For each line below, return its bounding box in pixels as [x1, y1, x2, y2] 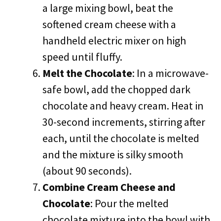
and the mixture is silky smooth [42, 147, 183, 161]
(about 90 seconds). [42, 164, 132, 178]
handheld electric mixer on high [42, 34, 186, 47]
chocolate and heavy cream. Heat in [42, 99, 204, 112]
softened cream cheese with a [42, 17, 176, 31]
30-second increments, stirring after [42, 115, 205, 129]
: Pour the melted [90, 196, 169, 210]
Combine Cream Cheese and [42, 180, 176, 194]
